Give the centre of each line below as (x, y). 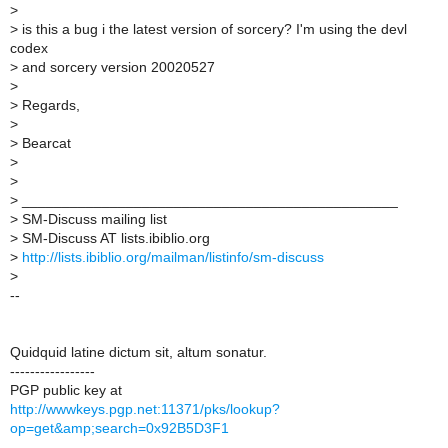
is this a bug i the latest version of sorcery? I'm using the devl (212, 29)
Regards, (49, 105)
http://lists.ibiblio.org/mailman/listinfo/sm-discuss (173, 257)
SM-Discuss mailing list (92, 219)
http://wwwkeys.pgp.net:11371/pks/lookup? (145, 409)
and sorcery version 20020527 (116, 67)
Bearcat (44, 143)
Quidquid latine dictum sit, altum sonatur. (138, 352)
